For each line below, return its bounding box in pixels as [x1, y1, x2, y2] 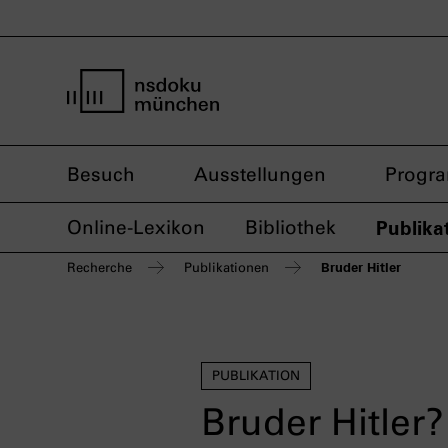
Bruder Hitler [321, 259, 401, 275]
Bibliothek [245, 216, 336, 239]
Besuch [67, 162, 135, 186]
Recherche [67, 260, 132, 275]
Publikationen [184, 260, 269, 275]
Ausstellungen [194, 162, 326, 186]
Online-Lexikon [67, 216, 205, 239]
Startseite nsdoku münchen [66, 112, 317, 136]
